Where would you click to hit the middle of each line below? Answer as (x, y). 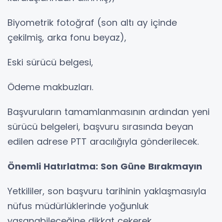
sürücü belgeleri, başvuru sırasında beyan (100, 127)
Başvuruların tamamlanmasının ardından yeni (109, 112)
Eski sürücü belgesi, (50, 62)
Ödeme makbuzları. (50, 87)
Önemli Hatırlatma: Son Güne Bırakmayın (105, 166)
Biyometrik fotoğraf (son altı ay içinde (92, 23)
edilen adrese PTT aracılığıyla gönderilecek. (103, 142)
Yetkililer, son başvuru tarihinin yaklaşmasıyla (107, 191)
